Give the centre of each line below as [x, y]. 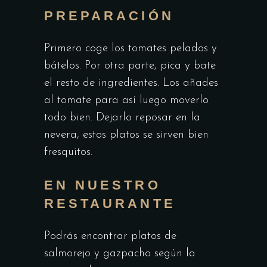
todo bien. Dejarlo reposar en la [122, 118]
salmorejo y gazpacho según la [120, 254]
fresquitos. [68, 152]
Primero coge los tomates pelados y [131, 49]
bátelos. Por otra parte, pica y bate [130, 66]
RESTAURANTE [110, 204]
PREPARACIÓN [109, 16]
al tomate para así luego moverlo [126, 100]
